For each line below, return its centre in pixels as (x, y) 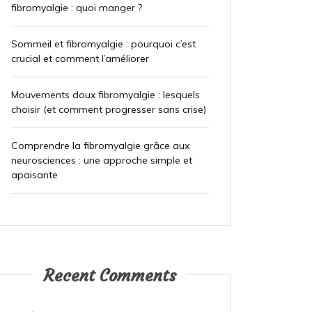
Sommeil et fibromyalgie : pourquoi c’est (103, 44)
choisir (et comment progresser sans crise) (108, 110)
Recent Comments (110, 276)
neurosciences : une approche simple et (101, 161)
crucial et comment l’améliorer (80, 59)
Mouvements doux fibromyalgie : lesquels (105, 95)
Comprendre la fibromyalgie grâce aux (100, 146)
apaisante (34, 175)
